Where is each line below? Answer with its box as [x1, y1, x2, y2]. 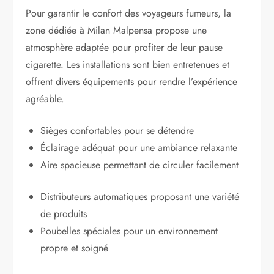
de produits [40, 206, 87, 221]
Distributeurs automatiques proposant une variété [40, 189, 240, 204]
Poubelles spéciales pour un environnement [40, 223, 218, 238]
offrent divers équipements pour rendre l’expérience [26, 74, 238, 89]
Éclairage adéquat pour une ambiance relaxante [40, 140, 238, 155]
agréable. [26, 91, 65, 106]
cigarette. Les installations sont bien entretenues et [26, 57, 230, 72]
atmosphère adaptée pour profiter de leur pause [26, 40, 223, 54]
